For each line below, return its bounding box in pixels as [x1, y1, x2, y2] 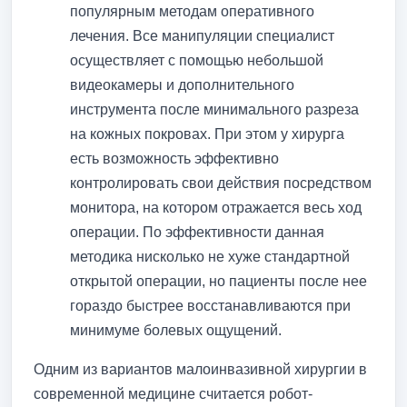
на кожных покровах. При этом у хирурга [70, 125, 344, 142]
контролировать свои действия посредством [70, 174, 372, 191]
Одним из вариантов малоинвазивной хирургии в [34, 361, 367, 377]
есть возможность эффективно [70, 150, 279, 166]
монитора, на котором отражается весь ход [70, 199, 362, 215]
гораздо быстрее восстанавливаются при [70, 297, 351, 313]
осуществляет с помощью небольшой [70, 52, 323, 68]
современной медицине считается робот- [34, 385, 313, 402]
